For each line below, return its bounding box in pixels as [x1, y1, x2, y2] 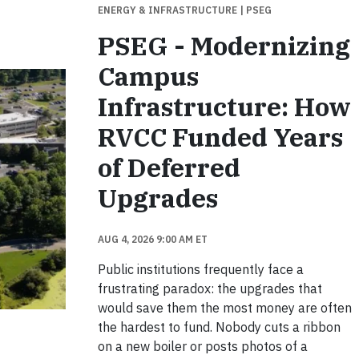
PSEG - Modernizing [97, 29, 350, 63]
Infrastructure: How [97, 90, 351, 123]
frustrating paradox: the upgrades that [97, 280, 322, 296]
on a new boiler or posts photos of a [97, 338, 308, 354]
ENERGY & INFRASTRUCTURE [97, 4, 240, 16]
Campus [97, 59, 199, 93]
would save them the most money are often [97, 300, 352, 316]
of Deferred [97, 151, 240, 184]
